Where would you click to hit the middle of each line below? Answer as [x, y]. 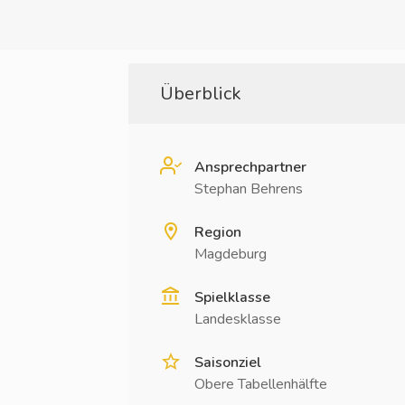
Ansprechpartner [250, 167]
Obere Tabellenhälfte [261, 384]
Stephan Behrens [249, 189]
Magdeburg [231, 254]
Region [218, 232]
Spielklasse [232, 297]
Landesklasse [238, 319]
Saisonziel [228, 363]
